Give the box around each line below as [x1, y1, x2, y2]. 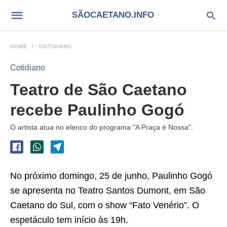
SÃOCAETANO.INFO [71, 10, 154, 20]
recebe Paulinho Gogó [10, 101, 184, 119]
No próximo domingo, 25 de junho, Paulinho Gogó [10, 171, 212, 181]
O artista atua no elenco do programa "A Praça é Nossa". [10, 123, 193, 131]
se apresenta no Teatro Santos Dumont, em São [10, 185, 205, 196]
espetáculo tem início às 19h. [10, 215, 128, 225]
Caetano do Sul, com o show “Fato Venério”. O [10, 200, 199, 210]
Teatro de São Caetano [10, 81, 187, 99]
